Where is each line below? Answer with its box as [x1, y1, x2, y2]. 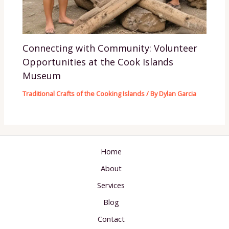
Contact [97, 214, 125, 224]
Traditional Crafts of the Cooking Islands [22, 88, 145, 98]
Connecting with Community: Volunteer [22, 41, 198, 54]
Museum [22, 69, 61, 82]
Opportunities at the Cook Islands [22, 55, 174, 68]
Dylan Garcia [159, 88, 197, 98]
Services [97, 180, 125, 190]
